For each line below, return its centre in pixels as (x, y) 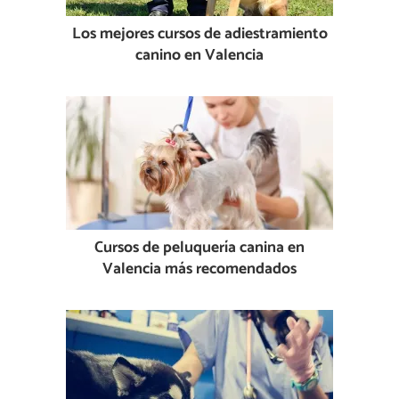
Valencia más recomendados (199, 269)
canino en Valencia (199, 55)
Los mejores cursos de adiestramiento (199, 34)
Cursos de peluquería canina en (199, 248)
